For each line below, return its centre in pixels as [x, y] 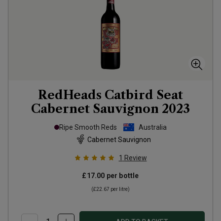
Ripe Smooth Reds [88, 127]
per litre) [120, 189]
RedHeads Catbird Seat [110, 95]
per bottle [122, 176]
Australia [153, 127]
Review [135, 158]
